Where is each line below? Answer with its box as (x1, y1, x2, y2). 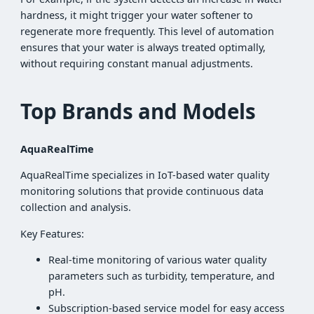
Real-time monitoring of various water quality (48, 253, 267, 267)
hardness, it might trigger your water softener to (20, 8, 254, 22)
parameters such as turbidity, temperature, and (48, 269, 275, 283)
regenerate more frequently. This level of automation (20, 25, 275, 39)
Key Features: (20, 226, 85, 240)
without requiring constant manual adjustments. (20, 57, 254, 71)
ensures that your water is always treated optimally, (20, 41, 266, 55)
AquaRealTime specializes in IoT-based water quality (20, 168, 270, 182)
